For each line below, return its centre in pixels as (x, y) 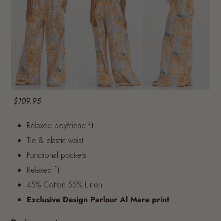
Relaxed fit (43, 170)
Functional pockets (56, 155)
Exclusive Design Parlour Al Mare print (98, 199)
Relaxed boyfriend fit (60, 125)
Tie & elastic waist (55, 140)
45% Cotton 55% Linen (64, 184)
